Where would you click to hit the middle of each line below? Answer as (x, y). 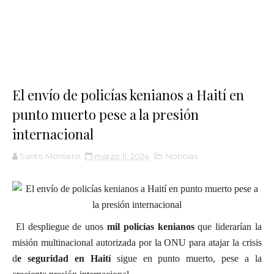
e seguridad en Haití (64, 258)
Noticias (182, 156)
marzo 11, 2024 (122, 156)
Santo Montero (50, 156)
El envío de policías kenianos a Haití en (128, 95)
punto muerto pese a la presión (106, 114)
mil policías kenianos (149, 227)
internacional (53, 134)
